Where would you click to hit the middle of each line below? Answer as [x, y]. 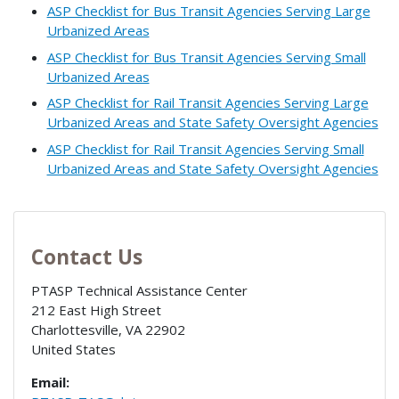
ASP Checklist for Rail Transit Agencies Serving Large [208, 103]
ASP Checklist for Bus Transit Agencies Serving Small [206, 57]
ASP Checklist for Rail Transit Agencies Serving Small [205, 148]
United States [73, 349]
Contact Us [86, 256]
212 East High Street [96, 309]
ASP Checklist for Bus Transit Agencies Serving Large [208, 11]
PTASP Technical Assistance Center [139, 290]
